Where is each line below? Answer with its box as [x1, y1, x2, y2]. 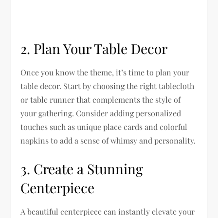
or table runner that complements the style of [20, 94, 181, 105]
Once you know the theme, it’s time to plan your [20, 67, 190, 77]
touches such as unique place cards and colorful [20, 121, 188, 132]
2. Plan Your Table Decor [20, 39, 168, 57]
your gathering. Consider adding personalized [20, 108, 182, 118]
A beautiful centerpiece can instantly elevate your [20, 206, 195, 217]
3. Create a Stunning [20, 159, 144, 178]
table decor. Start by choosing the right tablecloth [20, 80, 195, 91]
